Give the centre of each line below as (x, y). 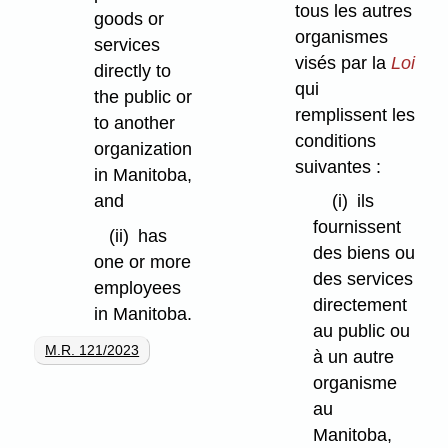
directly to (132, 71)
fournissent (356, 227)
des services (362, 279)
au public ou (361, 331)
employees (137, 288)
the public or (142, 97)
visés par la (343, 62)
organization (142, 149)
